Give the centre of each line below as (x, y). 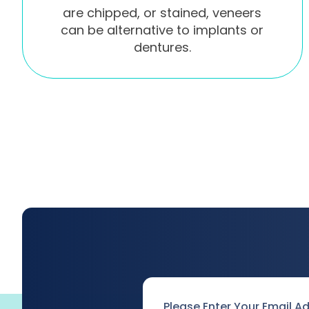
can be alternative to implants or (162, 30)
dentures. (162, 47)
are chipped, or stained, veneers (162, 12)
